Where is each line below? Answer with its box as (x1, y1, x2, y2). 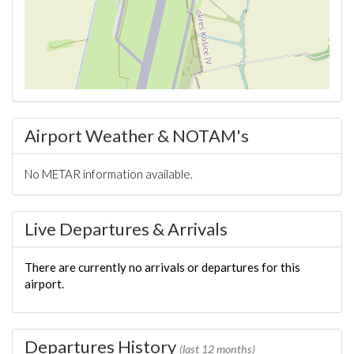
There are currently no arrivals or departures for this (24, 260, 300, 274)
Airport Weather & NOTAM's (24, 125, 249, 146)
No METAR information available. (24, 167, 193, 181)
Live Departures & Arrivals (24, 218, 228, 239)
